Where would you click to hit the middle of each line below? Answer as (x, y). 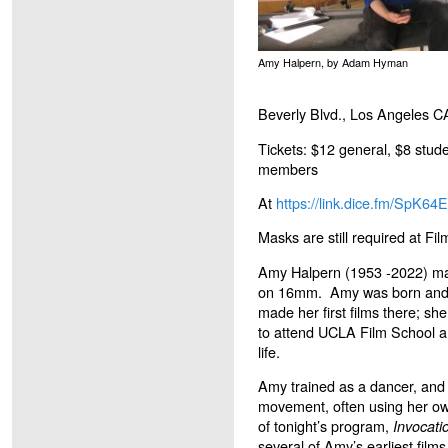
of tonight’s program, (325, 426)
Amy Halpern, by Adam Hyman (333, 61)
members (288, 168)
